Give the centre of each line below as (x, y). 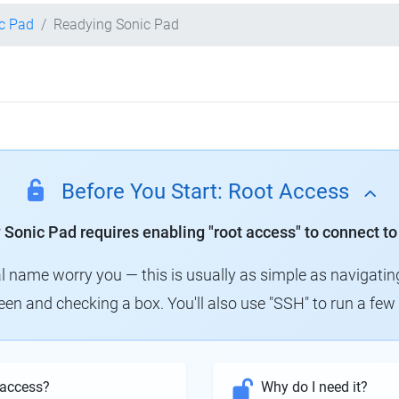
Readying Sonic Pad (116, 24)
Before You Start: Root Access (205, 192)
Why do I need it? (314, 387)
